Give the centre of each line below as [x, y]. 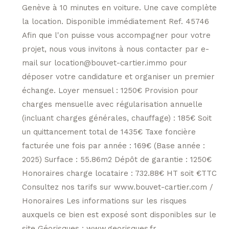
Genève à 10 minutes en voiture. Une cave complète [119, 7]
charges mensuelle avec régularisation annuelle [112, 104]
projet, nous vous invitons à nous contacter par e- [115, 49]
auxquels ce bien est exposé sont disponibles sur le [119, 214]
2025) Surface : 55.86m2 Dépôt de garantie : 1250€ [117, 159]
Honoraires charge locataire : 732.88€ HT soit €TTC [119, 173]
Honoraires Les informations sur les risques [104, 201]
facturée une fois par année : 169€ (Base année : [113, 145]
